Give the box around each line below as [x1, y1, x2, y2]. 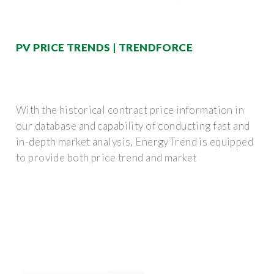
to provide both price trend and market [16, 150, 197, 164]
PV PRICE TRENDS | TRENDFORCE [16, 40, 193, 54]
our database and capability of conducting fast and [16, 119, 250, 132]
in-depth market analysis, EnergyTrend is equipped [16, 135, 254, 148]
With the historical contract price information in [16, 103, 245, 116]
